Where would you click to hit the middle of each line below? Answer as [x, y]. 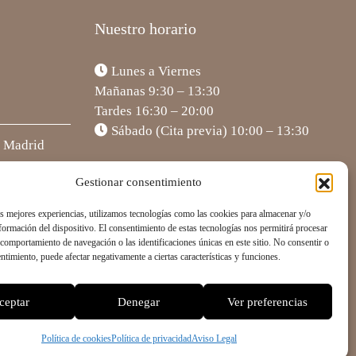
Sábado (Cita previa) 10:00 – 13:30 [209, 130]
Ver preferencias [268, 302]
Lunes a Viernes [155, 71]
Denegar [139, 302]
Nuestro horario [145, 29]
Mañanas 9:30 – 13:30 [157, 91]
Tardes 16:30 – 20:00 [154, 110]
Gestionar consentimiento [139, 182]
